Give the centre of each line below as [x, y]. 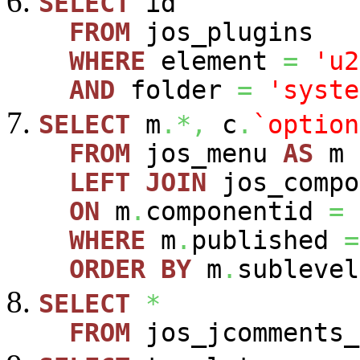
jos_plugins [222, 32]
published [268, 240]
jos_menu [207, 153]
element [214, 61]
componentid [237, 211]
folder [176, 90]
